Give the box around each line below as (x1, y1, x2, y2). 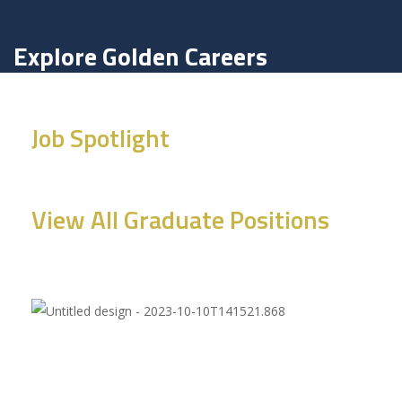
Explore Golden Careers (13, 37, 267, 75)
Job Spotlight (31, 118, 170, 157)
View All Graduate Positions (31, 200, 329, 239)
